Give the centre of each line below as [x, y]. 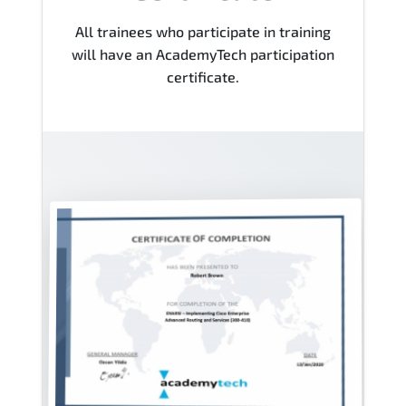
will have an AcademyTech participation [203, 53]
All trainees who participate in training [203, 31]
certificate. [203, 76]
